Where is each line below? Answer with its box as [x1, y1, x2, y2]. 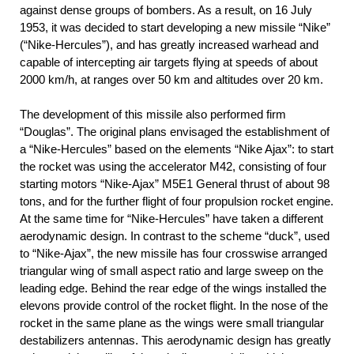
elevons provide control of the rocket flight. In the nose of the [20, 298, 328, 312]
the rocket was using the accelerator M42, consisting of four [20, 159, 326, 173]
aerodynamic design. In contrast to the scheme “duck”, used [20, 228, 330, 243]
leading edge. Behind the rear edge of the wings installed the [20, 281, 326, 295]
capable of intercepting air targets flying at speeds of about [20, 55, 318, 69]
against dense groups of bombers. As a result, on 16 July [20, 2, 312, 17]
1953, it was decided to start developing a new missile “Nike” [20, 20, 330, 34]
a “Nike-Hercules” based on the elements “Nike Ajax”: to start [20, 141, 333, 156]
